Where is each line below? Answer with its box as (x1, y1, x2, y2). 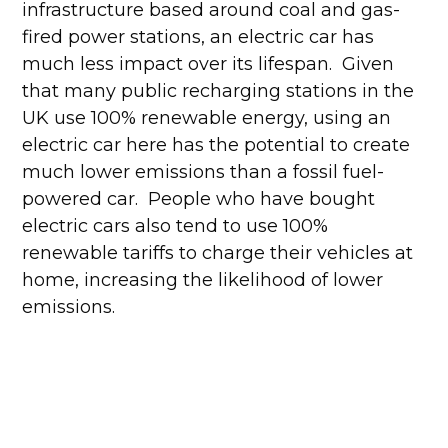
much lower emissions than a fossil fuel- (22, 161, 385, 183)
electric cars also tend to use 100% (22, 215, 329, 237)
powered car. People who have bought (22, 188, 376, 210)
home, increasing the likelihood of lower (22, 269, 384, 291)
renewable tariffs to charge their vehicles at (22, 242, 414, 264)
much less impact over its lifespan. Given (22, 53, 395, 75)
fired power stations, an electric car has (22, 26, 375, 48)
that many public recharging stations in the (22, 80, 415, 102)
